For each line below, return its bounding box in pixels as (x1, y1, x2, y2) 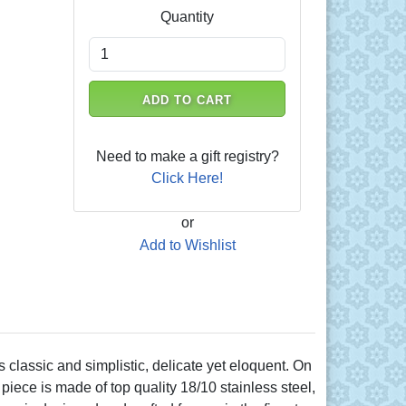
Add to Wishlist (139, 237, 236, 253)
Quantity (160, 8, 215, 24)
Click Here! (151, 169, 224, 186)
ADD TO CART (141, 92, 233, 107)
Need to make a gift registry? (95, 148, 279, 164)
